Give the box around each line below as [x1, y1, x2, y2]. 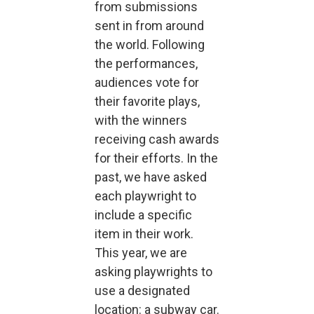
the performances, [95, 56, 198, 71]
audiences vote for [95, 75, 199, 90]
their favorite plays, [95, 94, 200, 109]
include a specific [95, 207, 192, 222]
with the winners [95, 113, 187, 128]
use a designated [95, 283, 190, 298]
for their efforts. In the [95, 151, 218, 165]
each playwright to [95, 189, 196, 203]
